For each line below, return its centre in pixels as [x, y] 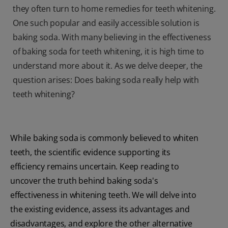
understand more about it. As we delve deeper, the [108, 66]
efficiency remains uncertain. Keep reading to [95, 167]
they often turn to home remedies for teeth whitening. [114, 9]
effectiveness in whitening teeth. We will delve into [103, 195]
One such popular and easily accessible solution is [106, 23]
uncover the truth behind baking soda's [84, 181]
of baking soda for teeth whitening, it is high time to [109, 52]
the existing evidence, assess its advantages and [100, 209]
